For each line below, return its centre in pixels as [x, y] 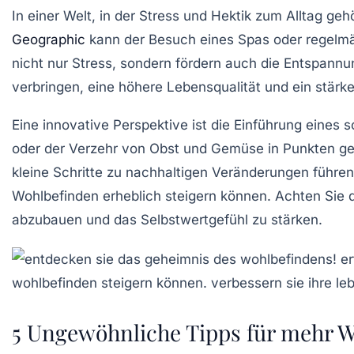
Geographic [49, 39]
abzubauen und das [76, 219]
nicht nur [42, 63]
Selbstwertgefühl [194, 219]
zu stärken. [285, 219]
